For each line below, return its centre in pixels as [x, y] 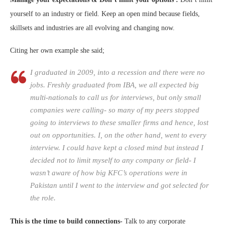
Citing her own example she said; [57, 51]
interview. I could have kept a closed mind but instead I [117, 148]
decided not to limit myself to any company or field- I [113, 160]
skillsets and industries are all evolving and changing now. [92, 28]
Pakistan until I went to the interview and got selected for [120, 186]
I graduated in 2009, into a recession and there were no [118, 73]
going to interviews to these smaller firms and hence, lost [119, 123]
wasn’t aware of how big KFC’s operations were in [109, 173]
